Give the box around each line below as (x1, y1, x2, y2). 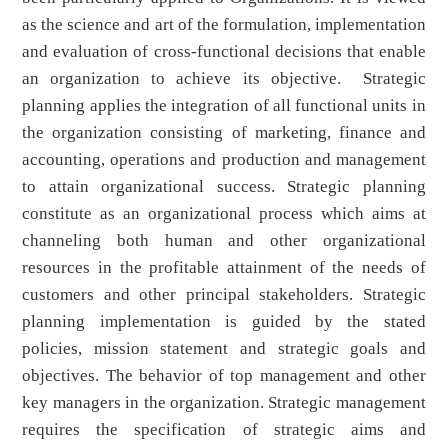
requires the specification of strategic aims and (22, 420, 426, 440)
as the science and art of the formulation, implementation (22, 15, 426, 35)
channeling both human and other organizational (22, 231, 426, 251)
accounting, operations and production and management (22, 150, 426, 170)
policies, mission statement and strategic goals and (22, 339, 426, 359)
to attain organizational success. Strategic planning (22, 177, 426, 197)
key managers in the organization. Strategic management (22, 393, 426, 413)
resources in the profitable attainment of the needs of (22, 258, 426, 278)
